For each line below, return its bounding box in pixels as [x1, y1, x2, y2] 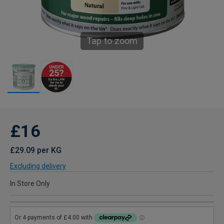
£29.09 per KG [10, 145, 61, 155]
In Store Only [10, 179, 50, 187]
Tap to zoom [86, 35, 137, 46]
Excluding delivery [10, 162, 66, 170]
